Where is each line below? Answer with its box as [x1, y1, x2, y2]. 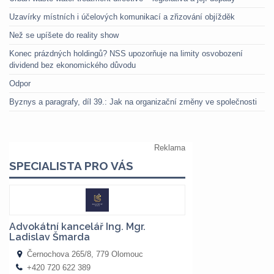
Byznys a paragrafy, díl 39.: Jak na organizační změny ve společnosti [9, 97, 257, 106]
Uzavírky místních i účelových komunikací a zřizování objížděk [9, 12, 235, 21]
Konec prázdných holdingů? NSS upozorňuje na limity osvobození [9, 49, 243, 58]
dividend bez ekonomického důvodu [9, 61, 136, 70]
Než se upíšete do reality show [9, 31, 119, 40]
